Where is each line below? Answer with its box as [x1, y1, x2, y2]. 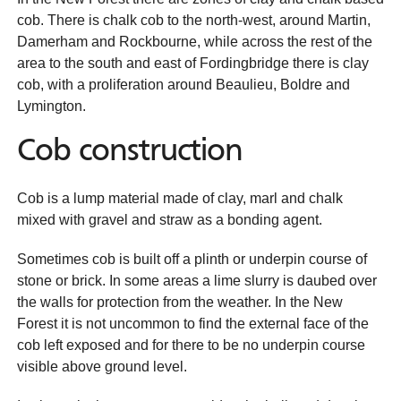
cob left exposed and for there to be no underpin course [17, 337, 365, 353]
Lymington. [17, 98, 86, 114]
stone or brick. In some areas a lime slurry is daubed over [17, 273, 377, 288]
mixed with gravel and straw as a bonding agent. [17, 212, 322, 227]
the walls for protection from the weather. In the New [17, 294, 343, 310]
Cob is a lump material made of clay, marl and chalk [17, 191, 343, 206]
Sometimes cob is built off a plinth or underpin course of [17, 252, 367, 267]
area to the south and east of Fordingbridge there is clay [17, 55, 369, 71]
